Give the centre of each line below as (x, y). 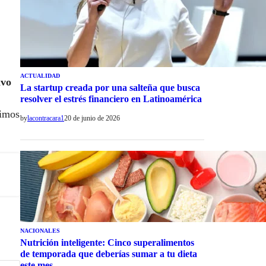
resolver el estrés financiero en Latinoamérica (111, 99)
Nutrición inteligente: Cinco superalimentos (107, 242)
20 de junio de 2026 (92, 118)
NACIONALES (40, 230)
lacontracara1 (46, 118)
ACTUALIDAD (40, 75)
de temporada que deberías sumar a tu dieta (109, 254)
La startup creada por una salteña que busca (110, 87)
